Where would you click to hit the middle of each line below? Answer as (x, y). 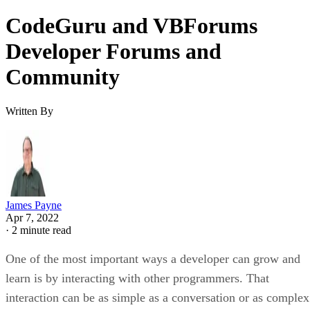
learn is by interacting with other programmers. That (137, 278)
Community (63, 77)
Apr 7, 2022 (32, 217)
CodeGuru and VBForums (131, 26)
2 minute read (42, 230)
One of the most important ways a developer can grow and (153, 258)
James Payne (34, 205)
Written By (29, 111)
